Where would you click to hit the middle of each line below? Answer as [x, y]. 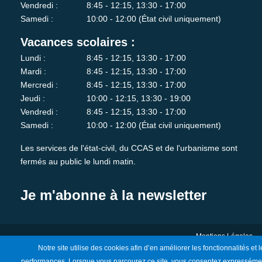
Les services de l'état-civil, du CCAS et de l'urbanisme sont [129, 148]
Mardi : [33, 72]
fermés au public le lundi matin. [78, 162]
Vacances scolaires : [78, 42]
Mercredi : [39, 85]
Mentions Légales [224, 236]
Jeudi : [33, 99]
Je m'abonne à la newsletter [113, 195]
